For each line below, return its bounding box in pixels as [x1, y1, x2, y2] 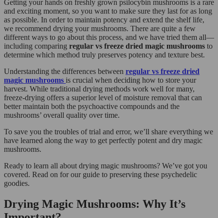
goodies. [4, 179, 30, 187]
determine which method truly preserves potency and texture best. [4, 50, 205, 59]
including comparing [4, 41, 69, 50]
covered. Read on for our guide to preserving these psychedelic [4, 170, 197, 179]
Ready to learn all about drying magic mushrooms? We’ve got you [4, 161, 207, 170]
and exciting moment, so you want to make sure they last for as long [4, 6, 212, 15]
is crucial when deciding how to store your [66, 75, 196, 84]
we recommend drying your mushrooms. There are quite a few [4, 24, 196, 33]
